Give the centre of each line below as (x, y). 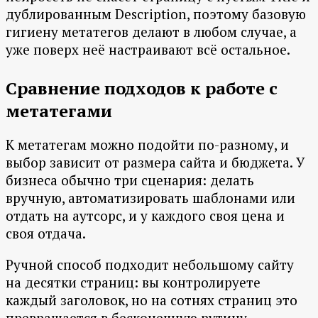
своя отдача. (46, 234)
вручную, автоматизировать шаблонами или (150, 198)
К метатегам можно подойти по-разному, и (147, 145)
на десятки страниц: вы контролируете (133, 283)
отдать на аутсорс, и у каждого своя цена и (145, 216)
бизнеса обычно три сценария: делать (130, 180)
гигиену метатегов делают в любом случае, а (151, 32)
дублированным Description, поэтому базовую (156, 14)
